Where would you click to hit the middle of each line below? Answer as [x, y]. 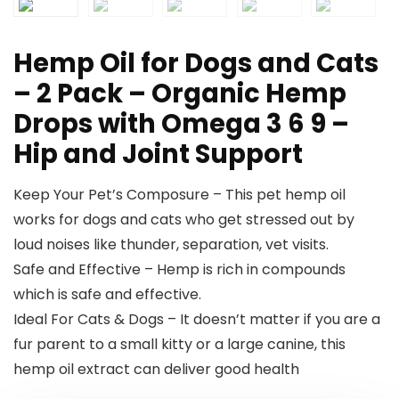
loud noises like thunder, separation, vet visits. [171, 244]
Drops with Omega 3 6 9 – [181, 124]
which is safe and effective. [107, 294]
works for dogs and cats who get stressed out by [184, 220]
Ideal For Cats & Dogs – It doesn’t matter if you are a [197, 319]
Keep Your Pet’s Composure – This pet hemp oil [179, 195]
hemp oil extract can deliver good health [156, 369]
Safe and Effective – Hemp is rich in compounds [179, 269]
